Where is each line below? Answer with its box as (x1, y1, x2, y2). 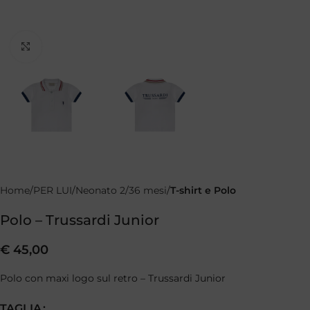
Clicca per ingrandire (41, 41, 138, 52)
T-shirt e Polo (170, 184, 236, 197)
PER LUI (33, 184, 72, 197)
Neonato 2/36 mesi (75, 184, 167, 197)
